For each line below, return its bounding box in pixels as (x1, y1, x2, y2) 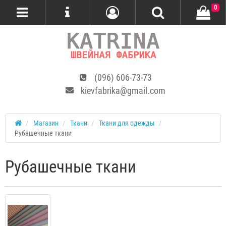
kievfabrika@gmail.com (80, 85, 165, 96)
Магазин (33, 119, 59, 127)
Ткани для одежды (99, 119, 155, 127)
